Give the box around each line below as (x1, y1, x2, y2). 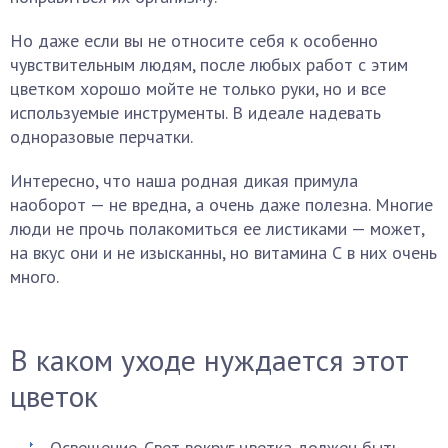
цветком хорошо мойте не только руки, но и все (10, 77, 386, 100)
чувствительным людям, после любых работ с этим (10, 53, 408, 76)
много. (10, 265, 59, 288)
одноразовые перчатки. (10, 125, 193, 148)
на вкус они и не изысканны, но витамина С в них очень (10, 241, 437, 264)
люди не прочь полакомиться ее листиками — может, (10, 217, 424, 240)
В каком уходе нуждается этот (10, 340, 409, 379)
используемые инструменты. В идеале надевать (10, 101, 381, 124)
